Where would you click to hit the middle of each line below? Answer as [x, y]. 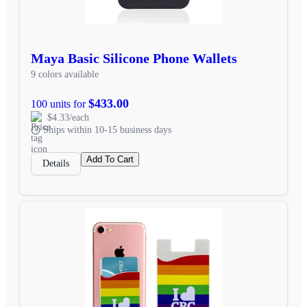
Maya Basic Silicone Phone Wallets [134, 58]
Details [56, 163]
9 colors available [65, 74]
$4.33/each [68, 117]
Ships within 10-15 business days [107, 130]
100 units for [60, 103]
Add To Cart [110, 159]
